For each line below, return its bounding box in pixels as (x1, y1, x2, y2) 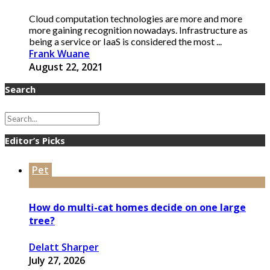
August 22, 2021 (29, 60, 103, 74)
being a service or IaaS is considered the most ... (29, 36, 222, 48)
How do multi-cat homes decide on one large (29, 201, 246, 215)
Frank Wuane (29, 47, 90, 61)
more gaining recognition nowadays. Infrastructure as (29, 24, 248, 36)
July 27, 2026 (29, 253, 85, 267)
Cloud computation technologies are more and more (29, 13, 242, 25)
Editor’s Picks (5, 134, 65, 147)
